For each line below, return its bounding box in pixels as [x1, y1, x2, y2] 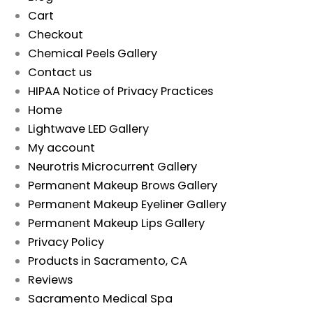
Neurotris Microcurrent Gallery [28, 158, 197, 175]
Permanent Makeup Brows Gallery [28, 177, 217, 194]
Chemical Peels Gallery [28, 45, 157, 61]
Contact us [28, 64, 92, 80]
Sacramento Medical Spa [28, 290, 173, 307]
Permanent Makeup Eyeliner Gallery [28, 196, 226, 212]
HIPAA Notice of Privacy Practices [28, 82, 213, 99]
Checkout [28, 26, 83, 43]
